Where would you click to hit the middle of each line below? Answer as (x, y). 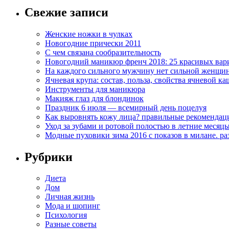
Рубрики (49, 157)
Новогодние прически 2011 (93, 43)
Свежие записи (66, 12)
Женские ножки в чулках (89, 34)
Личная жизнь (70, 197)
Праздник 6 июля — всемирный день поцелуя (126, 107)
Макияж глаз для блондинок (94, 98)
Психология (66, 215)
